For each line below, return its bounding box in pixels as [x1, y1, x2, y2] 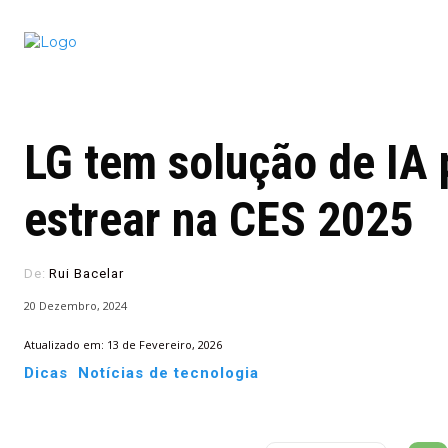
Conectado [224, 18, 341, 46]
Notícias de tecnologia [78, 363, 259, 382]
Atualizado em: [24, 336, 104, 352]
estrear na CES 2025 [24, 191, 413, 248]
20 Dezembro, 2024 [24, 298, 127, 314]
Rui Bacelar [49, 266, 124, 281]
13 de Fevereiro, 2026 [107, 336, 222, 352]
